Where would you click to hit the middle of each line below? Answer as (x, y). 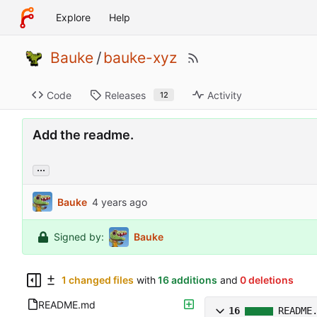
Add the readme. (83, 134)
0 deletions (267, 280)
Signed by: (79, 237)
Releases (125, 95)
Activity (225, 95)
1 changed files (98, 280)
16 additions (188, 280)
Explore (73, 17)
